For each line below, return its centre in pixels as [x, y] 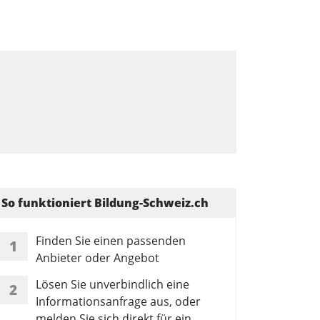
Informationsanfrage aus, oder [118, 301]
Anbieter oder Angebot [97, 257]
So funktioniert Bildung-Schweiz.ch [105, 202]
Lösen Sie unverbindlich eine [112, 284]
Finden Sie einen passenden [111, 240]
